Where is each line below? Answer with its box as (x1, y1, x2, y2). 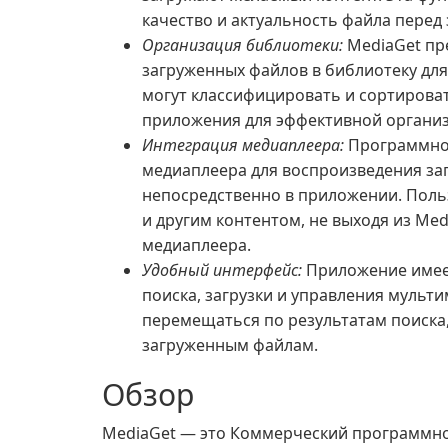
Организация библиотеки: (142, 34, 343, 56)
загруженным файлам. (142, 334, 318, 356)
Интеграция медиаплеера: (142, 134, 344, 156)
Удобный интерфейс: (142, 259, 302, 281)
